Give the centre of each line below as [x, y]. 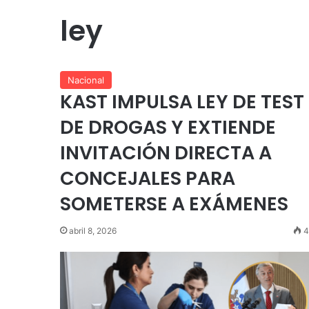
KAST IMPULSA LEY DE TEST [182, 102]
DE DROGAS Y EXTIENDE [168, 127]
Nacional [86, 80]
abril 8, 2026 [93, 231]
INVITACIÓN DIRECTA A [166, 153]
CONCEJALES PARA [148, 178]
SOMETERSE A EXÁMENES [174, 204]
